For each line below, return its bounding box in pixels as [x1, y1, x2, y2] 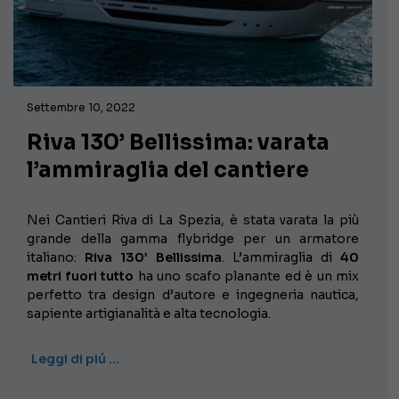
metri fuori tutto [27, 268, 134, 285]
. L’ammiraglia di [221, 249, 341, 266]
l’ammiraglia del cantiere [27, 157, 309, 184]
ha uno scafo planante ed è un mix [134, 268, 359, 285]
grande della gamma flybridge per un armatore [27, 231, 359, 248]
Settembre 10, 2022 [27, 101, 135, 115]
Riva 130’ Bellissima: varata [27, 129, 330, 157]
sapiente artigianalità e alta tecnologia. [27, 305, 271, 322]
